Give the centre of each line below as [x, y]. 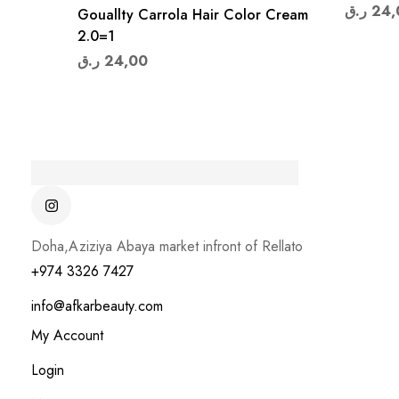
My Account [67, 336]
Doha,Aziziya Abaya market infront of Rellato [169, 247]
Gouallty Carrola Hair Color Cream [193, 15]
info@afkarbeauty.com [97, 306]
